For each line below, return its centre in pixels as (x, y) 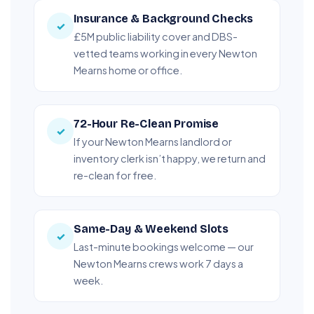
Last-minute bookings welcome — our (164, 246)
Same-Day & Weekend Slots (151, 228)
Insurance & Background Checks (163, 18)
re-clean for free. (115, 175)
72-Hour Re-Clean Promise (146, 123)
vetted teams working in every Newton (165, 53)
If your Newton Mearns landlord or (153, 141)
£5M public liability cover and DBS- (156, 36)
